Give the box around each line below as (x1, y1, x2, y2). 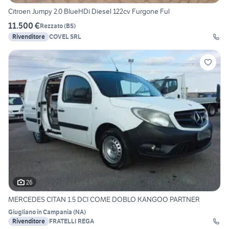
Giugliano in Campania (8, 208, 72, 216)
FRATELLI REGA (49, 217, 94, 225)
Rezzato (40, 21, 63, 30)
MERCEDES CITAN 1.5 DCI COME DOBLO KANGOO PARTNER (8, 195, 200, 204)
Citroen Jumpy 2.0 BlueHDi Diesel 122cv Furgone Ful (8, 7, 170, 16)
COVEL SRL (49, 33, 81, 41)
